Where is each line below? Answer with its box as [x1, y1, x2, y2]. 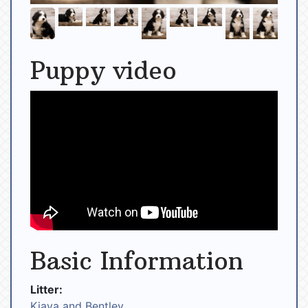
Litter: [30, 283, 63, 297]
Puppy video [30, 54, 177, 86]
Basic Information [30, 245, 243, 277]
